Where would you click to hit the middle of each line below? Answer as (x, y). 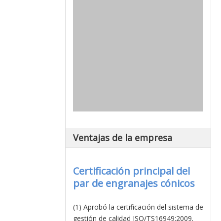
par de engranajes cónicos (134, 183)
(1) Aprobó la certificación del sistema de (138, 207)
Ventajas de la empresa (123, 138)
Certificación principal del (131, 171)
